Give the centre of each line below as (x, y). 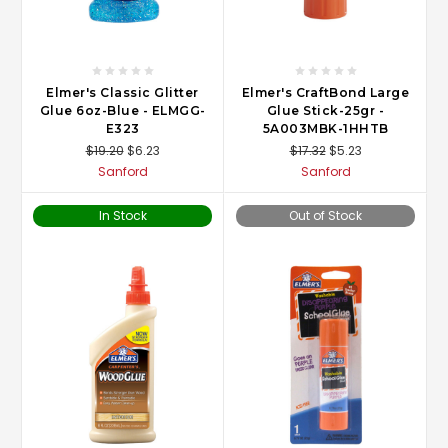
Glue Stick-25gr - (325, 111)
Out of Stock (325, 215)
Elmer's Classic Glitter (122, 93)
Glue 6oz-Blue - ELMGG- (122, 111)
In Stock (122, 215)
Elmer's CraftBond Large (325, 93)
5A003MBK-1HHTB (325, 129)
